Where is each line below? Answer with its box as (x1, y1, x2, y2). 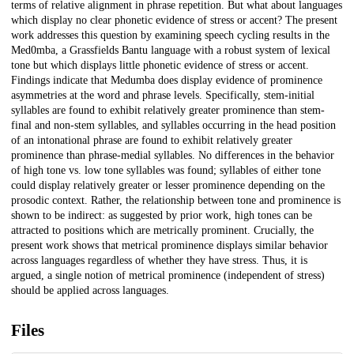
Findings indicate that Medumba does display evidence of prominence (11, 74, 322, 87)
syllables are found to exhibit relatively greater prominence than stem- (11, 104, 325, 117)
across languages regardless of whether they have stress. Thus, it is (11, 254, 307, 267)
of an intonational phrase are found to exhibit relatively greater (11, 134, 292, 147)
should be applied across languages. (11, 284, 169, 297)
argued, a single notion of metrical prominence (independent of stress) (11, 269, 325, 282)
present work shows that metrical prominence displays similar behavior (11, 239, 328, 252)
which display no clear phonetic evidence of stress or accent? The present (11, 14, 337, 27)
